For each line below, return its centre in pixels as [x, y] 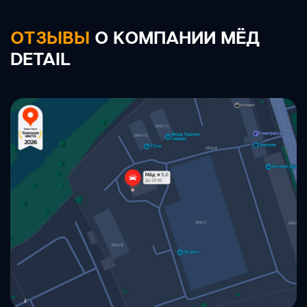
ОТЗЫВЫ [50, 39]
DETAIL [40, 60]
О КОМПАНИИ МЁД [175, 39]
